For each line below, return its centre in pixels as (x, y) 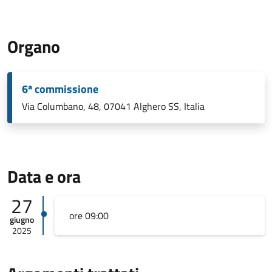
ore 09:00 (89, 216)
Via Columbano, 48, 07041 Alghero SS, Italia (113, 106)
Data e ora (44, 176)
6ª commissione (60, 89)
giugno (22, 219)
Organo (34, 46)
